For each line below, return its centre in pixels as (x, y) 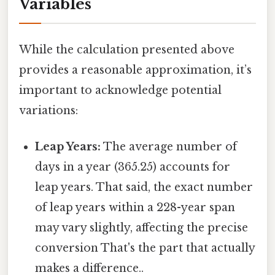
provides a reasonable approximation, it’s (135, 70)
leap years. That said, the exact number (144, 188)
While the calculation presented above (127, 49)
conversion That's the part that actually (145, 248)
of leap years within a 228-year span (135, 208)
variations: (48, 110)
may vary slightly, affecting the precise (142, 228)
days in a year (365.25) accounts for (133, 167)
